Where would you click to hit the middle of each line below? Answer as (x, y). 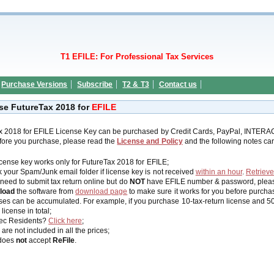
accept (40, 240)
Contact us (178, 84)
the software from (45, 191)
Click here (65, 221)
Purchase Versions (35, 84)
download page (102, 191)
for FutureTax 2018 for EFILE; (119, 162)
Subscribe (95, 84)
